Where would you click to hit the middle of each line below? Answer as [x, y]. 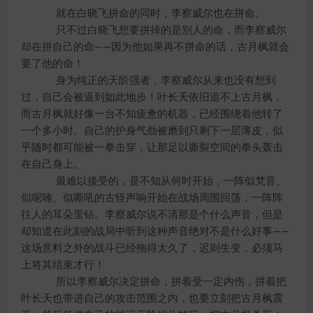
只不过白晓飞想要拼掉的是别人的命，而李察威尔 [161, 30]
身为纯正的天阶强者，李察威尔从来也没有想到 [155, 81]
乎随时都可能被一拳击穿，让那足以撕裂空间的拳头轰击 [152, 148]
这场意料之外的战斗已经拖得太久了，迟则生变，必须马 [152, 248]
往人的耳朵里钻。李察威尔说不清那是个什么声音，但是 [152, 215]
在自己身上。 [52, 165]
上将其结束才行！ [63, 265]
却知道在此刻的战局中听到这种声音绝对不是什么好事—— [155, 232]
